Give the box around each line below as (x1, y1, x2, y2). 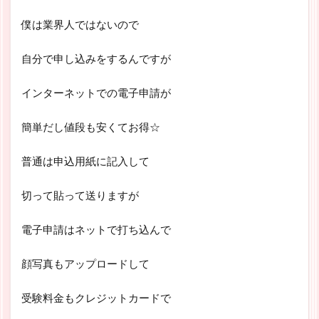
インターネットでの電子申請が (21, 85, 171, 99)
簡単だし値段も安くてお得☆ (21, 120, 160, 133)
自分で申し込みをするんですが (21, 51, 171, 65)
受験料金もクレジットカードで (21, 291, 171, 304)
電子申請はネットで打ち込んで (21, 222, 171, 236)
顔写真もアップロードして (21, 256, 150, 270)
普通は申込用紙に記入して (21, 154, 150, 167)
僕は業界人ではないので (21, 17, 139, 31)
